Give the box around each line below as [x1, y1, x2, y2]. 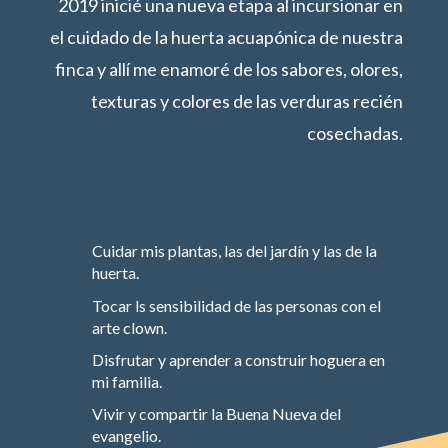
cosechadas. [307, 122, 404, 145]
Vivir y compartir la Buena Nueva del [91, 404, 341, 424]
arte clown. [91, 318, 167, 338]
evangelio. [91, 426, 161, 446]
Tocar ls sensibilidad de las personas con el [91, 296, 381, 316]
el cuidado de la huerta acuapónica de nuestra [50, 26, 404, 49]
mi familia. [91, 372, 162, 392]
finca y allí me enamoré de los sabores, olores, [55, 58, 404, 81]
